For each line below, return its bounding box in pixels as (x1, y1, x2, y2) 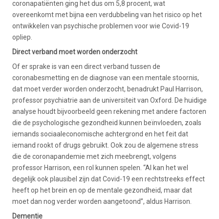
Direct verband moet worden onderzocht (12, 48, 137, 56)
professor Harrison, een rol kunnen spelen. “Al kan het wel (12, 164, 188, 172)
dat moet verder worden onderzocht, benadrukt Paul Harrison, (12, 85, 203, 93)
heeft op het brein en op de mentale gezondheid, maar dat (12, 186, 192, 194)
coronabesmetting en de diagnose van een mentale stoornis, (12, 74, 199, 82)
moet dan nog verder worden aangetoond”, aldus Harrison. (12, 197, 192, 205)
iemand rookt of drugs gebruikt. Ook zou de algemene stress (12, 141, 198, 149)
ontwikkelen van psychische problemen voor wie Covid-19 (12, 22, 189, 30)
